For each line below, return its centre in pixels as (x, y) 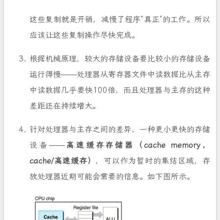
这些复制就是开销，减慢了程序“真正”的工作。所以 (120, 20)
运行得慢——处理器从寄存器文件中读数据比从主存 (120, 75)
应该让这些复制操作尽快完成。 (84, 35)
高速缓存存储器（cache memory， (137, 145)
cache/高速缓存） (63, 161)
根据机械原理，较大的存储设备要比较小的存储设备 (120, 59)
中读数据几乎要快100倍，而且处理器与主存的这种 (120, 90)
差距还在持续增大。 (65, 106)
